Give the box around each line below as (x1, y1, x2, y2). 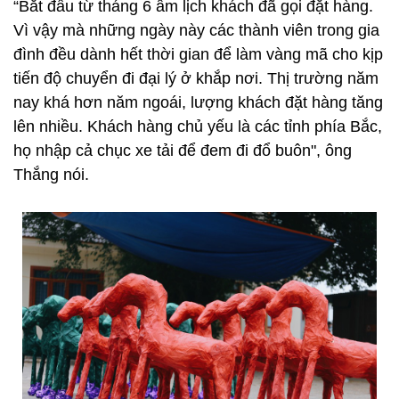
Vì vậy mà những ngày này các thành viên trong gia (13, 21, 379, 39)
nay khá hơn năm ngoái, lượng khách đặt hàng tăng (13, 94, 383, 111)
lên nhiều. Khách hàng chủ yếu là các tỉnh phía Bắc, (13, 118, 382, 135)
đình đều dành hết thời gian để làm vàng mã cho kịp (13, 45, 383, 63)
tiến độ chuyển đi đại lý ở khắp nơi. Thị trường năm (13, 69, 379, 87)
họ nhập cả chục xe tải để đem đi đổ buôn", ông (13, 142, 352, 159)
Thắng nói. (13, 166, 89, 183)
